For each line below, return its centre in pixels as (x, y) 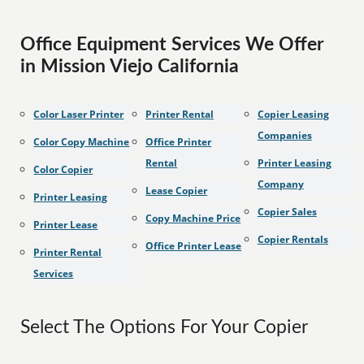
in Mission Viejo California (130, 67)
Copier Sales (287, 212)
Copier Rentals (292, 239)
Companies (284, 135)
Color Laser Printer (79, 114)
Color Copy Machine (82, 142)
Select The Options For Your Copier (165, 327)
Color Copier (63, 169)
